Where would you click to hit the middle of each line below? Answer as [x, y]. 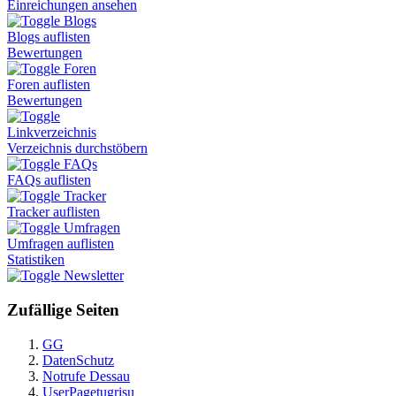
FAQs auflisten [49, 180]
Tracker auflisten [53, 212]
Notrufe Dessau [86, 376]
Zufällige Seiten [63, 310]
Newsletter [94, 276]
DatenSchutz [78, 360]
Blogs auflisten [49, 37]
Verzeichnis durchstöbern [77, 148]
